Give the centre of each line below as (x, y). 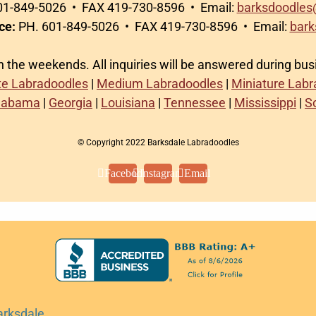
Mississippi (265, 103)
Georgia (71, 103)
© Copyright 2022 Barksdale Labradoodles (158, 142)
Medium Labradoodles (160, 84)
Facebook (126, 173)
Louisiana (128, 103)
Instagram (162, 173)
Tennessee (195, 103)
